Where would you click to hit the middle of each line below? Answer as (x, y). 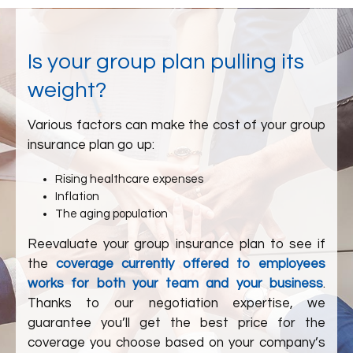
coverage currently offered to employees (191, 264)
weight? (67, 90)
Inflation (78, 197)
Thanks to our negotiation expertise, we (176, 303)
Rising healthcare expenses (130, 179)
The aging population (112, 214)
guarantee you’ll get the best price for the (176, 323)
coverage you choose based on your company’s (176, 343)
